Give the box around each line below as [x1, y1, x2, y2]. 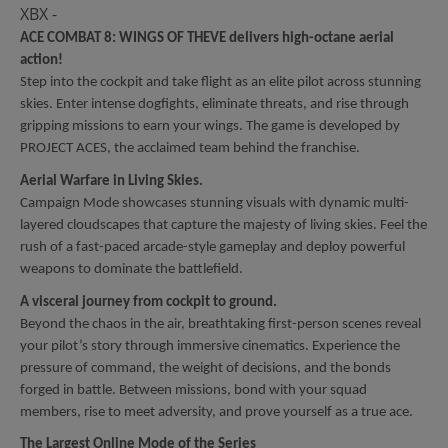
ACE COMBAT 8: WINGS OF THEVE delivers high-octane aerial [20, 31, 394, 47]
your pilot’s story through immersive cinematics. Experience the [20, 338, 400, 354]
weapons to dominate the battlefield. [20, 261, 243, 277]
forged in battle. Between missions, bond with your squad [20, 382, 367, 398]
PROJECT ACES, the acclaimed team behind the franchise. [20, 141, 360, 157]
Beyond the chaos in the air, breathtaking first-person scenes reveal [20, 316, 421, 332]
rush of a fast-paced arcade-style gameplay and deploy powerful [20, 239, 405, 255]
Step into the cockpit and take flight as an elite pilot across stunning [20, 75, 421, 91]
